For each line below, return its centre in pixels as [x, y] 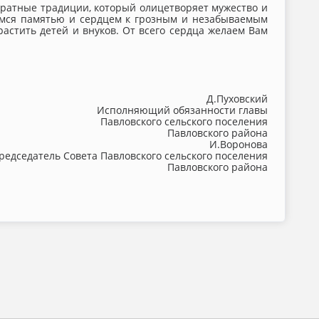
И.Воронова [239, 144]
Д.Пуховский [237, 99]
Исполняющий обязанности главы [182, 110]
